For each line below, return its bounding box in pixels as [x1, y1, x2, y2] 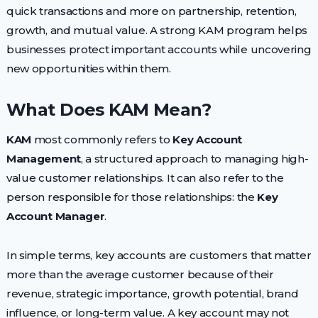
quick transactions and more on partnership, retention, [6, 4, 297, 18]
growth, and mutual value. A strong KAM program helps [6, 23, 308, 37]
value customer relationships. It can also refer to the [6, 171, 284, 185]
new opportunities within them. [6, 62, 171, 75]
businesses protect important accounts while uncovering [6, 43, 312, 56]
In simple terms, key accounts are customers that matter [6, 248, 312, 262]
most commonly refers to [31, 133, 173, 146]
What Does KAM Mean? [6, 99, 212, 120]
